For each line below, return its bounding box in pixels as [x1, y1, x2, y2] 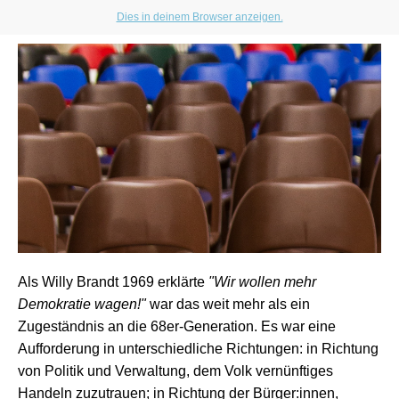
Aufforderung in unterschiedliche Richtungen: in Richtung [18, 341, 379, 356]
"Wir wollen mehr [208, 274, 316, 289]
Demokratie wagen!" [18, 297, 146, 312]
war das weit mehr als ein [146, 297, 310, 312]
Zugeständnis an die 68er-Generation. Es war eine [18, 319, 336, 334]
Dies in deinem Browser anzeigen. [116, 11, 283, 23]
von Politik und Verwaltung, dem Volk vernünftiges [18, 363, 333, 379]
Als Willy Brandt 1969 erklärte [18, 274, 208, 289]
